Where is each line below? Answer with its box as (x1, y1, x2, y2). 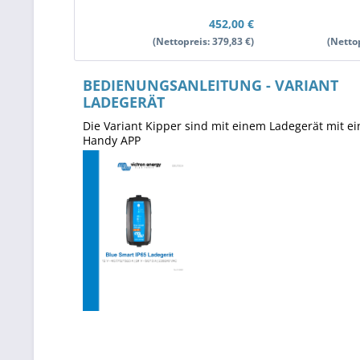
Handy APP (82, 133, 141, 148)
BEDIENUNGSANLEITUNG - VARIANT (82, 76, 338, 95)
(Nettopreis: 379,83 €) (152, 35, 254, 48)
